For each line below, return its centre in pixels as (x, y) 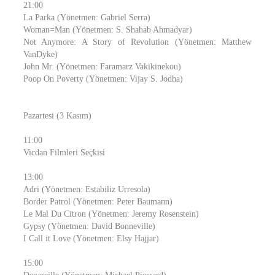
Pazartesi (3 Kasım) (57, 116)
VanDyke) (41, 54)
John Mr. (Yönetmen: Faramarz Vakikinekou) (102, 67)
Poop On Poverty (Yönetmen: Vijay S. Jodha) (103, 79)
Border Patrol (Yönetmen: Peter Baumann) (98, 202)
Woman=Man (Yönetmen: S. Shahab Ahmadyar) (108, 30)
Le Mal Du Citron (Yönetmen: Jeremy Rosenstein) (111, 214)
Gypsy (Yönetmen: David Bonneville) (89, 226)
